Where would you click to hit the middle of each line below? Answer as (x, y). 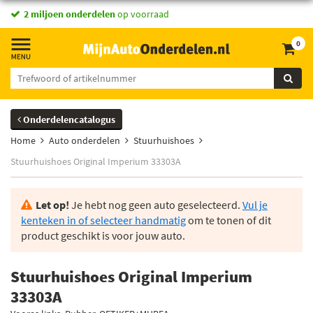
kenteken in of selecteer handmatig (103, 220)
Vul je (255, 205)
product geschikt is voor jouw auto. (103, 235)
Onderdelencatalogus (68, 119)
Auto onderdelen (85, 140)
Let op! (52, 205)
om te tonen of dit (228, 220)
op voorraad (142, 14)
